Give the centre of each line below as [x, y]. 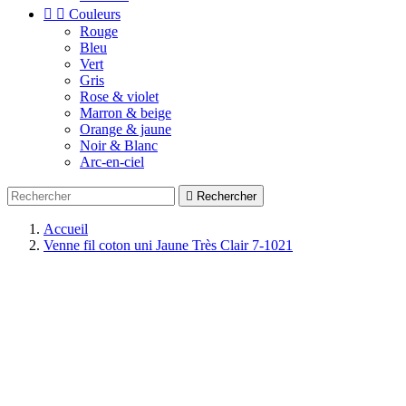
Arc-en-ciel [112, 162]
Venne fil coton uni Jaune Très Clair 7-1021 [168, 245]
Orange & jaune [126, 129]
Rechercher [227, 196]
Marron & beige [126, 113]
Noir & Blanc [119, 145]
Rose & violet [119, 97]
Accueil [66, 229]
